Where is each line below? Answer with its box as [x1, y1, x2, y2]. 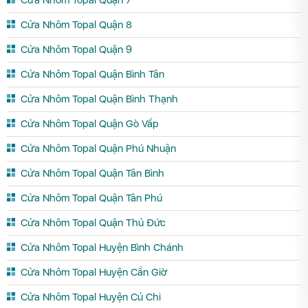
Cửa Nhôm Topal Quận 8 [21, 18, 132, 31]
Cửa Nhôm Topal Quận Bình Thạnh [21, 92, 178, 105]
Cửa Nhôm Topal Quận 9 [21, 43, 132, 56]
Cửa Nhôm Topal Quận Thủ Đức [21, 216, 166, 229]
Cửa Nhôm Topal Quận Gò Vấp [21, 117, 159, 130]
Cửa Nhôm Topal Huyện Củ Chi [21, 290, 161, 303]
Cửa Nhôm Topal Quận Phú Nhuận [21, 142, 176, 155]
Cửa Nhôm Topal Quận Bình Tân [21, 67, 164, 80]
